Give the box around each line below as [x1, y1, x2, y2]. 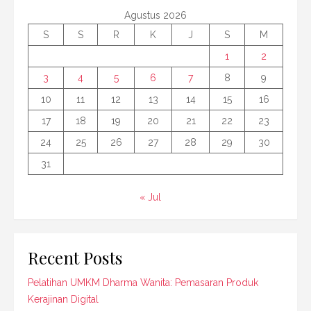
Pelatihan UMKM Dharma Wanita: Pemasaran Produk [28, 276, 258, 288]
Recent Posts [28, 245, 123, 269]
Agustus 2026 [124, 9, 187, 21]
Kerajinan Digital [28, 293, 99, 305]
